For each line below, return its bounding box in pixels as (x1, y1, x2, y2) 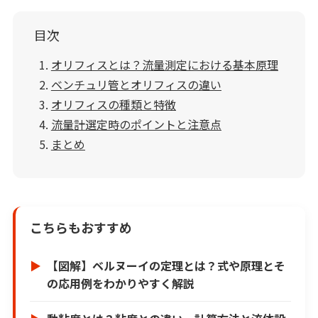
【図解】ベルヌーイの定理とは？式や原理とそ (46, 257, 285, 275)
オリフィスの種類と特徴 (50, 96, 176, 114)
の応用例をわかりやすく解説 (46, 275, 194, 292)
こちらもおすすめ (29, 218, 132, 237)
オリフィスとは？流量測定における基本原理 (50, 56, 278, 74)
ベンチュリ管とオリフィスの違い (50, 76, 221, 94)
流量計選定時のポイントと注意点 (50, 116, 221, 133)
